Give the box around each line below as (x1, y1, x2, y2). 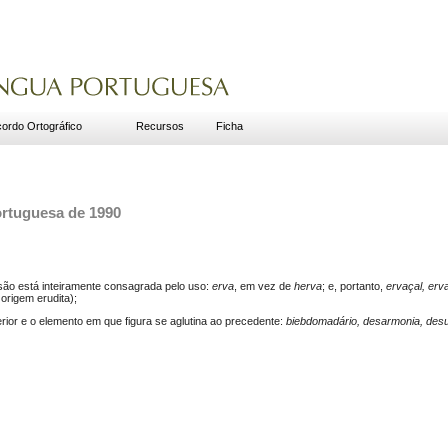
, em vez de (234, 279, 294, 292)
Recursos (136, 120, 184, 132)
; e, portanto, (322, 279, 386, 292)
